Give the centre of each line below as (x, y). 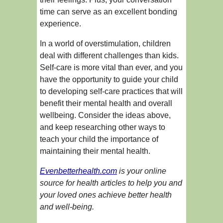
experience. (60, 24)
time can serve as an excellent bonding (109, 12)
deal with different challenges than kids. (109, 56)
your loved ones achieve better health (106, 195)
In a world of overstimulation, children (105, 44)
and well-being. (67, 207)
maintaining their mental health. (95, 151)
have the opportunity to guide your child (109, 80)
